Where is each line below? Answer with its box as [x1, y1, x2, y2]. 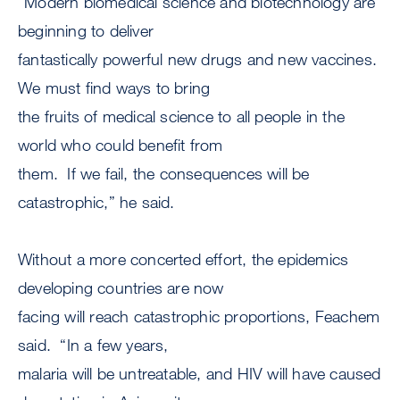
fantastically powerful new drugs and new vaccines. [18, 49, 378, 70]
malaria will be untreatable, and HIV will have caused [18, 363, 381, 384]
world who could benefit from [18, 135, 223, 155]
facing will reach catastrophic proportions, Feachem [18, 306, 380, 327]
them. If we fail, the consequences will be [18, 163, 310, 184]
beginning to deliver [18, 21, 154, 41]
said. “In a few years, [18, 335, 169, 355]
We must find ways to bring [18, 78, 211, 98]
